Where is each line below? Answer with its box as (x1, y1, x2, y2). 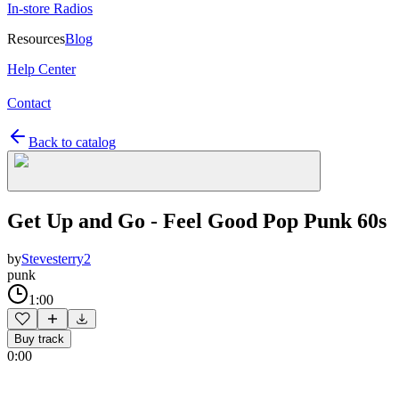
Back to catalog (28, 134, 116, 150)
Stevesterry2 (21, 250, 91, 266)
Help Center (7, 61, 76, 77)
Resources (7, 31, 65, 46)
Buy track (14, 331, 64, 346)
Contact (7, 95, 51, 110)
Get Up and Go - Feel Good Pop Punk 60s (7, 208, 387, 232)
